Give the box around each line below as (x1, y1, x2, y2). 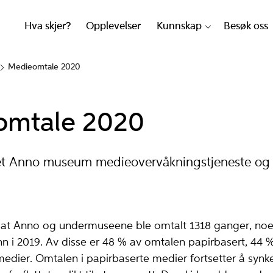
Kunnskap (156, 21, 202, 32)
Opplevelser (86, 21, 141, 32)
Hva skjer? (24, 21, 71, 32)
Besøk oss (224, 21, 269, 32)
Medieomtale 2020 (8, 63, 80, 72)
